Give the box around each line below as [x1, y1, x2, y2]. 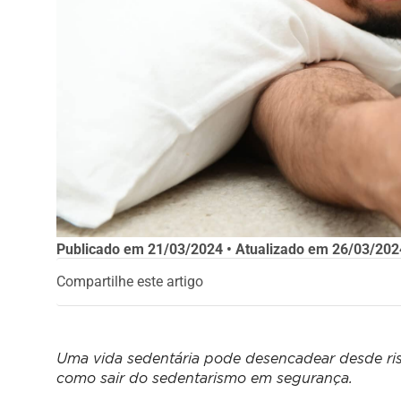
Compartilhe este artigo [55, 273, 203, 291]
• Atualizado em [222, 240, 332, 258]
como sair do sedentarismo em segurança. [55, 371, 353, 386]
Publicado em [55, 240, 148, 258]
